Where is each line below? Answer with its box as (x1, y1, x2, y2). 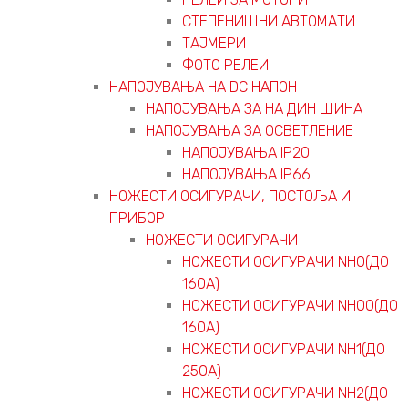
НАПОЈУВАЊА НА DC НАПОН (109, 77, 297, 96)
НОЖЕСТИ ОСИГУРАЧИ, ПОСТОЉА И (109, 187, 351, 205)
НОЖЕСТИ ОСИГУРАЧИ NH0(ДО (182, 252, 389, 270)
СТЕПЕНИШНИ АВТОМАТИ (182, 12, 355, 30)
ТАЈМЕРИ (182, 34, 246, 52)
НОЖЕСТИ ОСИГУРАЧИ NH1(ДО (182, 340, 385, 358)
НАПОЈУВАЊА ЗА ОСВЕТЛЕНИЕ (146, 121, 353, 139)
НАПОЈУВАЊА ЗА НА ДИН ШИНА (146, 99, 362, 117)
